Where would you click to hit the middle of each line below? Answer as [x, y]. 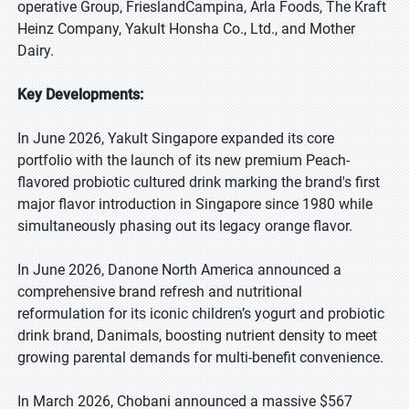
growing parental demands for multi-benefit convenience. [200, 357]
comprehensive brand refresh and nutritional [160, 292]
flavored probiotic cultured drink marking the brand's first [199, 182]
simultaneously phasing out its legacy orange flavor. [185, 226]
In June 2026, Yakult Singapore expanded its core [176, 138]
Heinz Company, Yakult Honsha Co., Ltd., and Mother [186, 29]
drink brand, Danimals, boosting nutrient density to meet [197, 336]
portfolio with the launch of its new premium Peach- [184, 160]
